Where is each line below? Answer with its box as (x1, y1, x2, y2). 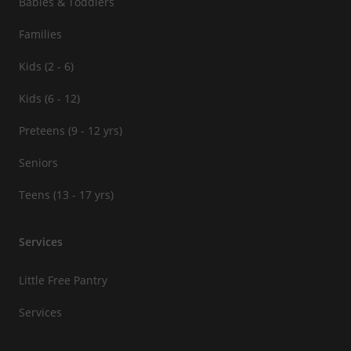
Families (19, 27, 62, 42)
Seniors (19, 155, 58, 170)
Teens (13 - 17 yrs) (19, 187, 114, 202)
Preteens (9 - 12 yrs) (19, 123, 122, 138)
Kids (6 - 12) (19, 91, 80, 106)
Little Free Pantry (19, 273, 107, 288)
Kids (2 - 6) (19, 59, 74, 74)
